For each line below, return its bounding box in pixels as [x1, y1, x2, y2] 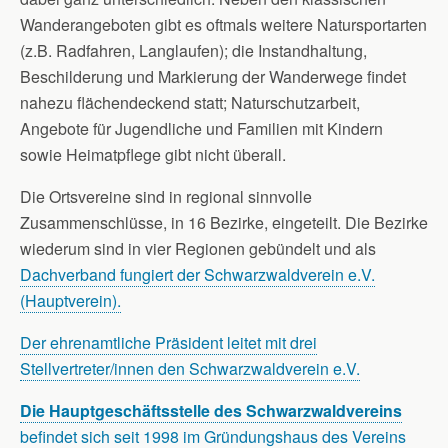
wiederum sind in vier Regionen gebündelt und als [20, 237, 376, 260]
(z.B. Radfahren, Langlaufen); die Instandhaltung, [20, 39, 367, 62]
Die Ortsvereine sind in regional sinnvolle [20, 185, 312, 208]
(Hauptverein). [20, 289, 121, 312]
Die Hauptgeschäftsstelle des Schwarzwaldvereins [20, 399, 402, 422]
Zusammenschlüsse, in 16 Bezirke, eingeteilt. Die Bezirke [20, 211, 428, 234]
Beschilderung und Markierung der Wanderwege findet [20, 65, 406, 88]
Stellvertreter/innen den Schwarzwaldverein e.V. [20, 357, 360, 380]
